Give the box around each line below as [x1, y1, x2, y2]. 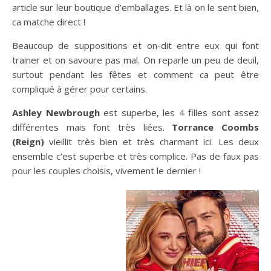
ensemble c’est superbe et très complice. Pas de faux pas [12, 149, 259, 162]
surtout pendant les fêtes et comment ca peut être [12, 68, 259, 80]
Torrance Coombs [172, 120, 260, 133]
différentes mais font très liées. [12, 120, 172, 133]
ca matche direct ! [12, 15, 85, 28]
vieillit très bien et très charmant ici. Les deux [44, 135, 259, 148]
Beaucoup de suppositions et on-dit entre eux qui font [12, 39, 259, 51]
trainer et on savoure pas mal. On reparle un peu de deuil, [12, 53, 259, 66]
